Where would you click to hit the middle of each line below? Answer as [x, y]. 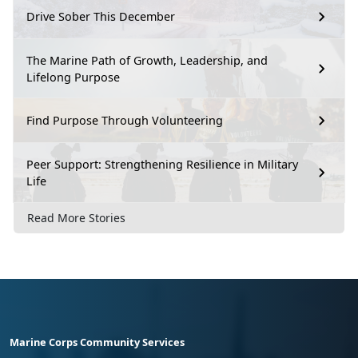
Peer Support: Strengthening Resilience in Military [162, 164]
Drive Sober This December [101, 17]
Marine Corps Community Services [97, 342]
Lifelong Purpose [73, 77]
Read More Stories [76, 218]
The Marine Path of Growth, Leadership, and [147, 60]
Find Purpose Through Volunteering [125, 121]
